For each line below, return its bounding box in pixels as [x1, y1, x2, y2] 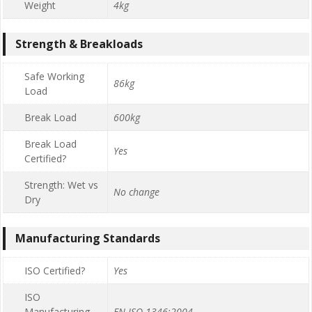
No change [114, 185, 159, 199]
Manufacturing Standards [15, 231, 160, 247]
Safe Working [24, 70, 84, 84]
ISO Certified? [24, 264, 85, 278]
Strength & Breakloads [15, 36, 143, 52]
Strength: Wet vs [24, 178, 98, 192]
